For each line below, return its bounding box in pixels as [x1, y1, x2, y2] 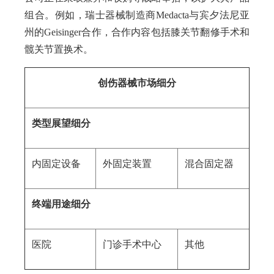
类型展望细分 [32, 118, 91, 128]
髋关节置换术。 [24, 44, 93, 54]
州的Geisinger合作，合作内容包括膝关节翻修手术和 [24, 27, 250, 37]
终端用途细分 [32, 199, 91, 209]
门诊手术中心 [103, 239, 161, 250]
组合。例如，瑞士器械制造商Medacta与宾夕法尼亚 [24, 10, 250, 20]
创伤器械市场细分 [98, 78, 176, 88]
